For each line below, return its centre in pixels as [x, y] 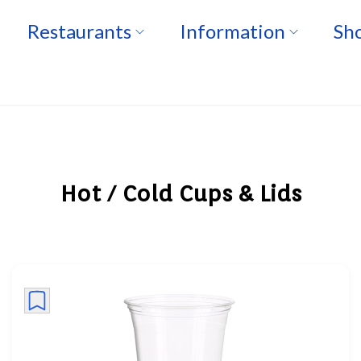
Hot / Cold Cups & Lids [180, 193]
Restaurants [79, 31]
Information [232, 31]
